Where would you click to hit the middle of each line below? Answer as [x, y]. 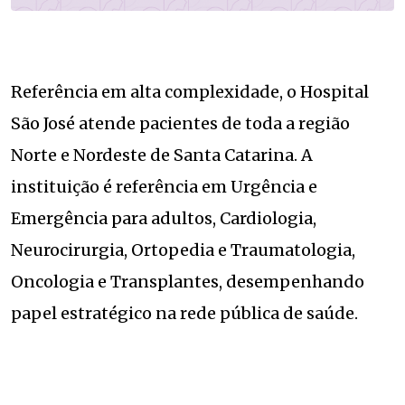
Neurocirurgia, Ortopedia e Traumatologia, [183, 250]
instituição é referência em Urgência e [164, 187]
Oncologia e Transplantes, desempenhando [188, 282]
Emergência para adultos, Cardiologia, [164, 219]
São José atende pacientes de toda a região [180, 124]
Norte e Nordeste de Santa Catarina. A [162, 155]
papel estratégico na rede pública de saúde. [184, 314]
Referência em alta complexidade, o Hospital [190, 92]
